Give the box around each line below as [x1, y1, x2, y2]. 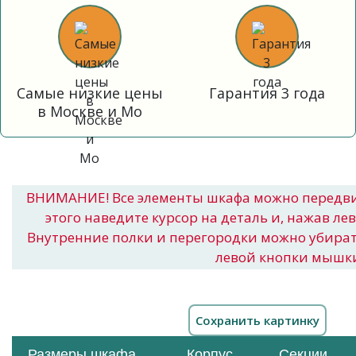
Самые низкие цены [16, 83, 163, 103]
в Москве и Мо [37, 102, 142, 121]
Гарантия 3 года [208, 83, 325, 103]
